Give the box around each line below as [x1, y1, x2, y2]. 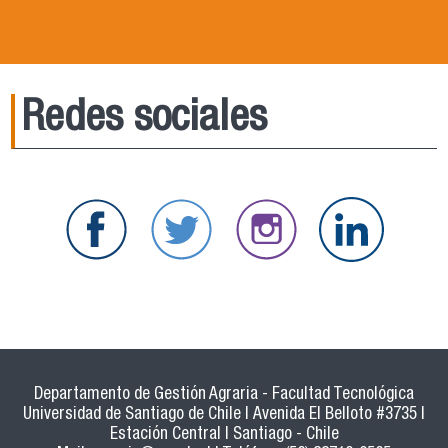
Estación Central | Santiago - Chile [109, 426, 339, 444]
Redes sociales [21, 97, 268, 143]
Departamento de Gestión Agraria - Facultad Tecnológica [34, 386, 414, 404]
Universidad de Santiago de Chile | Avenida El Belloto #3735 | [23, 406, 425, 424]
